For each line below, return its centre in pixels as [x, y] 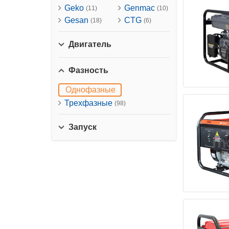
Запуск [83, 127]
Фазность [88, 70]
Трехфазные [89, 103]
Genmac [141, 8]
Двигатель [90, 44]
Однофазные [90, 90]
